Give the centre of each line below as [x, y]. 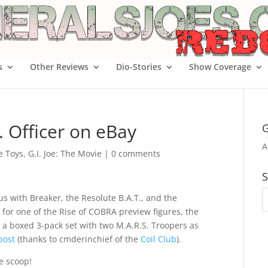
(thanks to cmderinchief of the [78, 239]
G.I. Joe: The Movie [65, 153]
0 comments [136, 153]
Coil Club [159, 239]
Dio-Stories [139, 67]
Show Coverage [220, 67]
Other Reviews [59, 67]
